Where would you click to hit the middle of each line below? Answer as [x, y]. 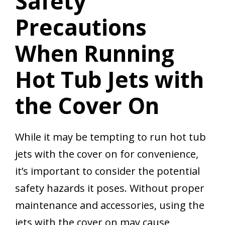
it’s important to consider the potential [107, 171]
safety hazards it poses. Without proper [110, 188]
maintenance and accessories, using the [110, 205]
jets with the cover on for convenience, [107, 154]
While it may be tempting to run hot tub [110, 137]
